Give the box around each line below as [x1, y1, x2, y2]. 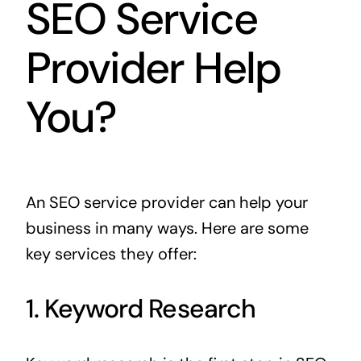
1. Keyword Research [25, 292, 255, 326]
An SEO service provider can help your [25, 192, 308, 214]
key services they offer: [25, 243, 197, 265]
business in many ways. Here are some [25, 218, 309, 239]
